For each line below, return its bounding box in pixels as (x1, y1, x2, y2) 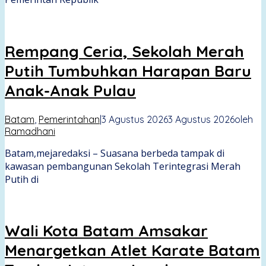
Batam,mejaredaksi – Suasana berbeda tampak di (5, 146, 224, 160)
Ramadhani (5, 125, 55, 137)
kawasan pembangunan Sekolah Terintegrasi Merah (5, 159, 240, 173)
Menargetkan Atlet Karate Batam (5, 240, 260, 261)
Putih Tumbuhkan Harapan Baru (5, 61, 251, 81)
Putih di (5, 172, 39, 186)
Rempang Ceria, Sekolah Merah (5, 42, 244, 62)
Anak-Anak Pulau (5, 81, 136, 101)
